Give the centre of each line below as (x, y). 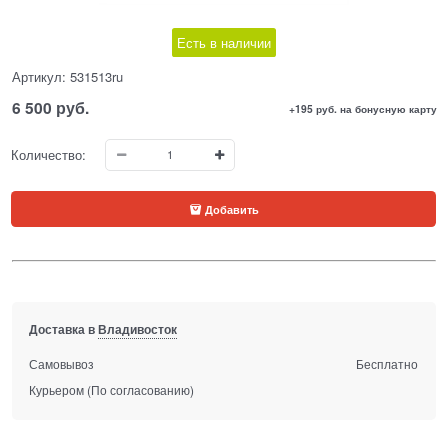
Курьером (57, 389)
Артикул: (39, 76)
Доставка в (64, 328)
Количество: (49, 155)
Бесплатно (387, 363)
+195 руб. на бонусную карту (362, 108)
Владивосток (138, 328)
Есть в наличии (224, 42)
